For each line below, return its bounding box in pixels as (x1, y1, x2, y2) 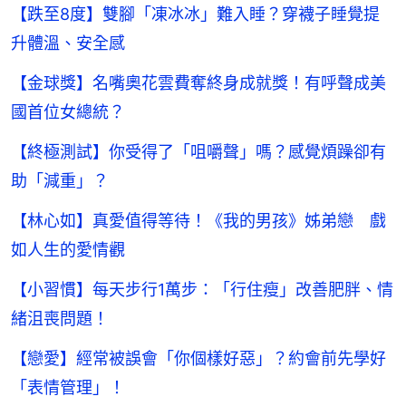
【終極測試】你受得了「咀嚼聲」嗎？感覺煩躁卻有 (11, 141, 386, 161)
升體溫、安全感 (11, 33, 125, 53)
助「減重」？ (11, 170, 109, 190)
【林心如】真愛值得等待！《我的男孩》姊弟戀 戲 (11, 210, 386, 230)
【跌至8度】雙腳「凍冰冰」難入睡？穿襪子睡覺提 (11, 4, 380, 24)
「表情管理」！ (11, 377, 125, 397)
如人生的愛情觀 (11, 239, 125, 259)
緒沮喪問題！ (11, 308, 109, 328)
